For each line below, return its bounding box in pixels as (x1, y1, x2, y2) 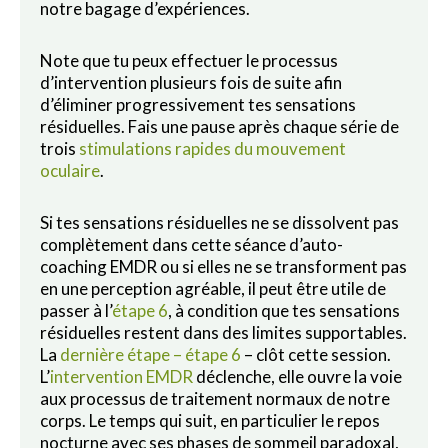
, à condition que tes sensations (168, 299, 400, 321)
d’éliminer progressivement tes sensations (40, 93, 356, 115)
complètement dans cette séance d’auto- (40, 233, 343, 255)
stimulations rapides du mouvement (79, 137, 346, 159)
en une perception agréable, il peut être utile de (40, 277, 386, 299)
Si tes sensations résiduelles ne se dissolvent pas (40, 211, 399, 233)
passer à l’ (40, 299, 112, 321)
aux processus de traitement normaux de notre (40, 387, 390, 409)
